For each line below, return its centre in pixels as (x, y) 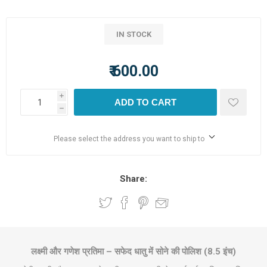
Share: (133, 179)
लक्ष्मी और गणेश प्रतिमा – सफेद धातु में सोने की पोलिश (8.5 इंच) (133, 252)
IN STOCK (133, 34)
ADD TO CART (145, 102)
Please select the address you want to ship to (129, 139)
